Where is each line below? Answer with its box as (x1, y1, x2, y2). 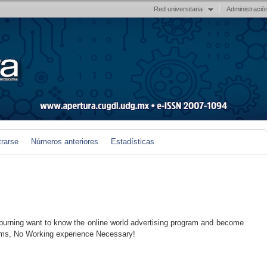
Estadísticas (111, 137, 154, 146)
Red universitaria (154, 5, 203, 13)
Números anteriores (31, 137, 98, 146)
